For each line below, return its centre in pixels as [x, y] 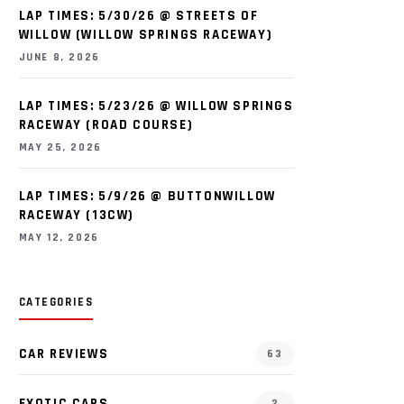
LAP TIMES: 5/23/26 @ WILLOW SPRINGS [156, 106]
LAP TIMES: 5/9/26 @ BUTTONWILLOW [147, 196]
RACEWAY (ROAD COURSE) [106, 125]
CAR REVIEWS [64, 354]
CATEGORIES [56, 302]
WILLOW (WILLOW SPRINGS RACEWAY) [146, 35]
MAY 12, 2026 [59, 238]
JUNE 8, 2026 [59, 57]
